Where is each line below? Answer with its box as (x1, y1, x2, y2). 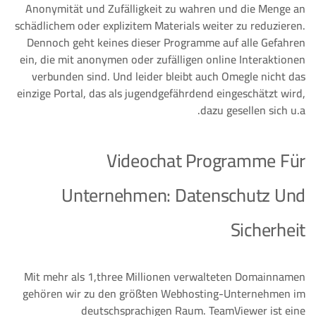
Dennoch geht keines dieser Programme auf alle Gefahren (27, 32, 305, 53)
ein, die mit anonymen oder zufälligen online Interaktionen (20, 49, 305, 70)
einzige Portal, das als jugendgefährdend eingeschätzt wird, (17, 83, 305, 104)
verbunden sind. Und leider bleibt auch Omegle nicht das (32, 66, 305, 87)
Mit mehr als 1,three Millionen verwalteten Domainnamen (24, 266, 305, 287)
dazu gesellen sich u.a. (200, 99, 305, 121)
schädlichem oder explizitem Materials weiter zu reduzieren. (15, 15, 305, 36)
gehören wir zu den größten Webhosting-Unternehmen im (23, 283, 305, 304)
